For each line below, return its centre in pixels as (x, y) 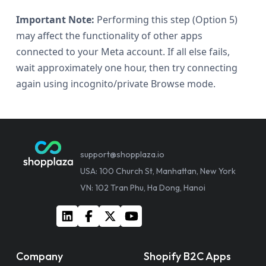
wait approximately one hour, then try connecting (127, 67)
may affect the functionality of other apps (109, 35)
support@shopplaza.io (122, 154)
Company (39, 256)
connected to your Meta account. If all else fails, (123, 51)
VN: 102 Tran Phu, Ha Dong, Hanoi (143, 187)
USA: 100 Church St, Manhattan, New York (158, 171)
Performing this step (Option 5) (166, 19)
